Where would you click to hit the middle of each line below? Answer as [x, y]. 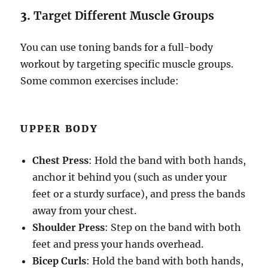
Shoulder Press [69, 228]
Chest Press [61, 161]
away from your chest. [85, 211]
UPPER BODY [59, 129]
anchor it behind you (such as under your [130, 177]
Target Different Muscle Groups [124, 16]
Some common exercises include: [100, 81]
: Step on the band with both [173, 228]
